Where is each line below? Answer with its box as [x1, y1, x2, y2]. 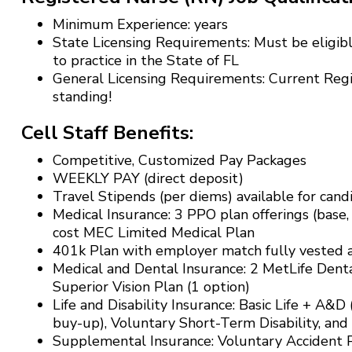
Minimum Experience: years [52, 14, 228, 34]
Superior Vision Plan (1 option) [52, 277, 250, 296]
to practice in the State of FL [52, 50, 239, 70]
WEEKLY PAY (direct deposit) [52, 168, 244, 188]
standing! [52, 86, 112, 106]
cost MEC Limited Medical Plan [52, 222, 255, 242]
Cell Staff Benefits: [20, 119, 193, 145]
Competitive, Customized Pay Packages [52, 150, 306, 170]
